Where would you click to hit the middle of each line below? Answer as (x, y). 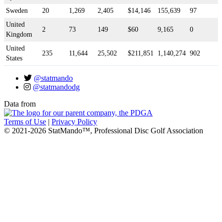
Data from (20, 104)
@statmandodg (56, 87)
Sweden (17, 11)
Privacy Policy (74, 122)
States (14, 58)
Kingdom (19, 35)
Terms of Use (25, 122)
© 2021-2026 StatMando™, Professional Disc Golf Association (104, 131)
